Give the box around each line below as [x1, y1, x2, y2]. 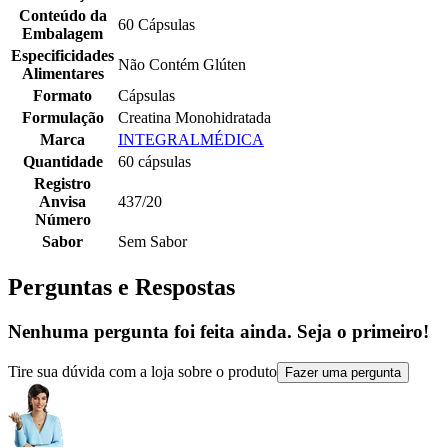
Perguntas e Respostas [8, 274, 235, 301]
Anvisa [39, 193, 86, 211]
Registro [34, 175, 91, 193]
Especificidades [11, 47, 114, 65]
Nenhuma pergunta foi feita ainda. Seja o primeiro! [8, 321, 429, 343]
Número [34, 211, 91, 229]
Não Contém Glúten [118, 56, 246, 74]
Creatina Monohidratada [118, 109, 271, 127]
